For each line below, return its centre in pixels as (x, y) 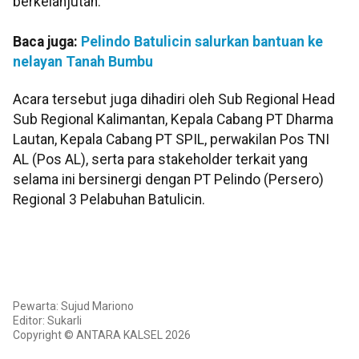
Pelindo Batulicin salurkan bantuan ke (202, 41)
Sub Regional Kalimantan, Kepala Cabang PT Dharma (173, 120)
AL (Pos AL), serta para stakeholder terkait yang (160, 160)
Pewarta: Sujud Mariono (73, 307)
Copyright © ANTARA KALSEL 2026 (102, 335)
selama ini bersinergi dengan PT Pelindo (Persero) (168, 180)
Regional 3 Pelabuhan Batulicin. (109, 200)
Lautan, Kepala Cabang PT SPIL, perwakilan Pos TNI (171, 140)
